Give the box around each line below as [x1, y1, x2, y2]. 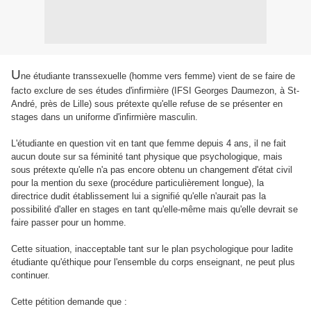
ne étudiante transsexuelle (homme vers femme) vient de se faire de [21, 71, 295, 81]
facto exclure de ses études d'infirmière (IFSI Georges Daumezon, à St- [11, 85, 299, 96]
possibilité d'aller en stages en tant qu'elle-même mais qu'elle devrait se [11, 204, 298, 215]
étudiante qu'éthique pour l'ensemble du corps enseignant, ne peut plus [11, 257, 295, 267]
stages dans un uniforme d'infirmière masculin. [11, 112, 198, 122]
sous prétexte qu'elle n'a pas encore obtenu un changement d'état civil [11, 165, 292, 175]
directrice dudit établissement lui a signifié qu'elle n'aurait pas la [11, 191, 266, 201]
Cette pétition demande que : [11, 296, 127, 307]
